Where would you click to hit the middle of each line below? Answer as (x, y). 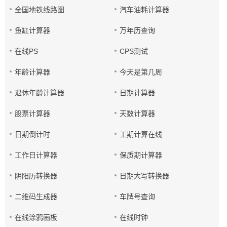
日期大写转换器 (145, 176)
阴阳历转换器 (36, 176)
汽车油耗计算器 (145, 10)
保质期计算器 (141, 155)
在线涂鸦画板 (36, 217)
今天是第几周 (141, 72)
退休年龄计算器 (40, 93)
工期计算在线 (141, 134)
